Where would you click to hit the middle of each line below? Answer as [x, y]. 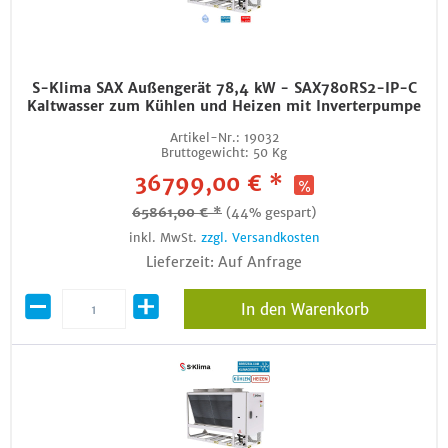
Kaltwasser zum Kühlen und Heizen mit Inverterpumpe [224, 106]
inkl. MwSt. [164, 237]
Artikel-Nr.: [204, 137]
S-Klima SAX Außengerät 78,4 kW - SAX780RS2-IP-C [224, 88]
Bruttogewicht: [205, 152]
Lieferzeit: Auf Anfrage [224, 262]
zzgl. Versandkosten [260, 237]
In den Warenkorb [304, 309]
